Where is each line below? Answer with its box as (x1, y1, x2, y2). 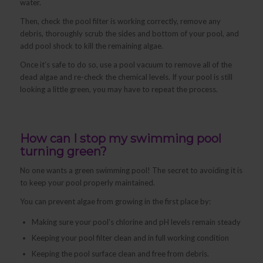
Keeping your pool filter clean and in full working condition (31, 233, 229, 243)
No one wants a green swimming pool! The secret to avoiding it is (19, 166, 242, 175)
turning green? (19, 144, 107, 159)
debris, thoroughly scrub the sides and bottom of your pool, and (19, 28, 239, 38)
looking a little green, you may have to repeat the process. (19, 84, 218, 94)
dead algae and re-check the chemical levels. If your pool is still (19, 72, 232, 82)
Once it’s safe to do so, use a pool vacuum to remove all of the (19, 59, 232, 69)
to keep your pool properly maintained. (19, 178, 155, 187)
